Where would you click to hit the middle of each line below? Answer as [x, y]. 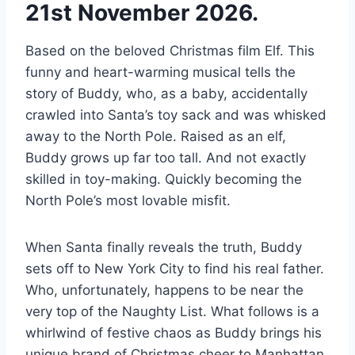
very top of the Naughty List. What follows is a [172, 312]
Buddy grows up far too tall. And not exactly [166, 158]
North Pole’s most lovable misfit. [128, 201]
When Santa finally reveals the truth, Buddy [164, 248]
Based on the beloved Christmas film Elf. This [170, 51]
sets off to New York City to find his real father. [175, 269]
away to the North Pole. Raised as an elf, [156, 137]
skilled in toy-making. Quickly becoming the [164, 179]
